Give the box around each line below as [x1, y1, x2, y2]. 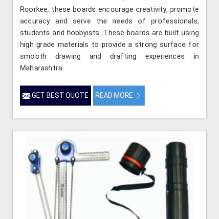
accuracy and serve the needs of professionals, [20, 16, 199, 25]
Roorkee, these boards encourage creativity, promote [20, 4, 199, 14]
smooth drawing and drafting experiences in [20, 51, 199, 61]
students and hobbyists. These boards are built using [20, 28, 199, 37]
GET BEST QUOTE [30, 91, 88, 99]
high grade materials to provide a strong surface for [20, 40, 199, 49]
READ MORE [95, 91, 134, 99]
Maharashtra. [20, 63, 64, 72]
